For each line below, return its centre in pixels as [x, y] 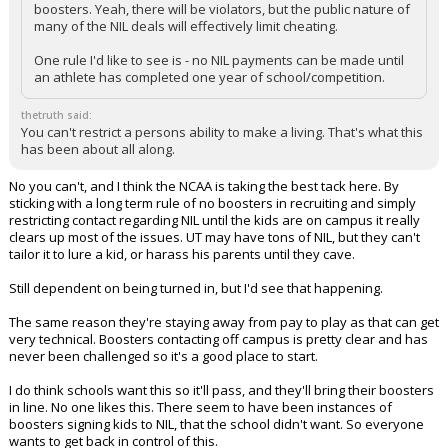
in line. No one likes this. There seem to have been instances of [200, 407]
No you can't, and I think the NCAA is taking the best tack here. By [204, 186]
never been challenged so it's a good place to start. [163, 356]
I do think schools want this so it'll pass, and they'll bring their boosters [221, 390]
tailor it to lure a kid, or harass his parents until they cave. [182, 254]
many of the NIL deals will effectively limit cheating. [186, 26]
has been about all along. [98, 149]
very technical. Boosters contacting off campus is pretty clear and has [218, 339]
